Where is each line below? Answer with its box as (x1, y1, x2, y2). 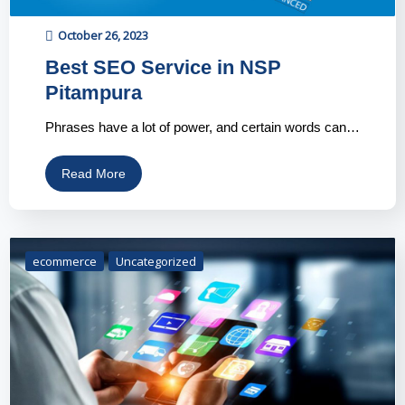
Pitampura (45, 80, 142, 104)
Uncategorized (116, 252, 196, 269)
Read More (61, 165, 126, 181)
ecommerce (33, 252, 97, 269)
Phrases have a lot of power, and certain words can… (45, 118, 360, 135)
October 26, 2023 (58, 26, 148, 43)
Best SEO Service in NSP (45, 55, 281, 79)
